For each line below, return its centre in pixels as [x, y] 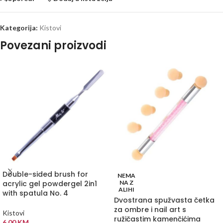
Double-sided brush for [45, 174]
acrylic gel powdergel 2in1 [50, 184]
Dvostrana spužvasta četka [164, 200]
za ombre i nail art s [150, 210]
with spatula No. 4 [35, 193]
